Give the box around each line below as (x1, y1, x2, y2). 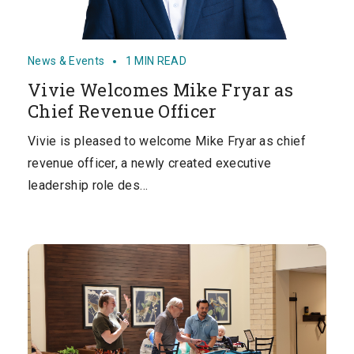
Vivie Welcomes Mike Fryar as (28, 78, 293, 102)
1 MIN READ (125, 55, 187, 68)
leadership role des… (28, 178, 149, 194)
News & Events (28, 55, 107, 68)
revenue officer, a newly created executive (28, 156, 272, 171)
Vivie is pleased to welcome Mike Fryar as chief (28, 134, 307, 149)
